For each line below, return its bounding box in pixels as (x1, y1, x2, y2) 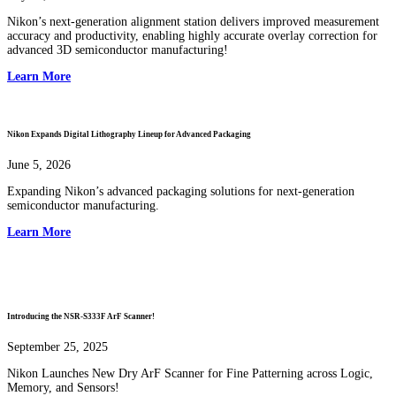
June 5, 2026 (7, 158, 71, 172)
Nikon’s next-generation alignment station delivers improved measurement (7, 15, 379, 29)
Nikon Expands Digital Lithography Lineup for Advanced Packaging (7, 130, 251, 140)
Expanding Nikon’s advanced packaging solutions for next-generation (7, 185, 354, 199)
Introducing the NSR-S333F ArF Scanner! (7, 312, 155, 321)
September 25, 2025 (7, 339, 108, 354)
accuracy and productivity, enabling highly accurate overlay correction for (7, 29, 377, 43)
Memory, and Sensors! (7, 380, 119, 394)
